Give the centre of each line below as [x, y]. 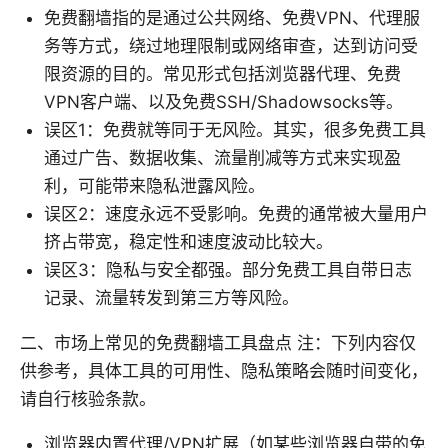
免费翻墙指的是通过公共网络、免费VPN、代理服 [232, 18]
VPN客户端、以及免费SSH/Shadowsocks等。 [223, 102]
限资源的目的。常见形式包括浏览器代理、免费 [222, 74]
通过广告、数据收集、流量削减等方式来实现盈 [222, 158]
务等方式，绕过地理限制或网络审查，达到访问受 [231, 46]
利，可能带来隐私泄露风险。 [154, 186]
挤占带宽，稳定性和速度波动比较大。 [188, 242]
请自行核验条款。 [88, 399]
